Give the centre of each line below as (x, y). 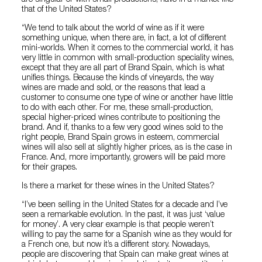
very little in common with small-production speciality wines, (128, 58)
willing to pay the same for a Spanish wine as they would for (127, 235)
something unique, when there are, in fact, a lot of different (124, 38)
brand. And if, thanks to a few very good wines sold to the (123, 128)
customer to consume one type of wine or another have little (127, 98)
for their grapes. (50, 168)
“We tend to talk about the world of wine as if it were (113, 28)
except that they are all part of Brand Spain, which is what (123, 68)
